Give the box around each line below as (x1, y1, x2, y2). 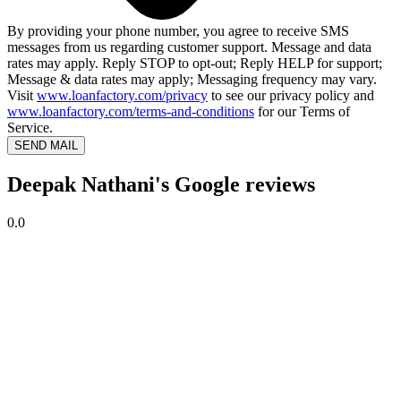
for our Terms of (254, 104, 350, 120)
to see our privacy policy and (208, 88, 374, 104)
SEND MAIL (14, 139, 78, 153)
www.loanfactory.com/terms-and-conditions (7, 104, 254, 120)
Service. (7, 120, 53, 136)
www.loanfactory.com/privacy (37, 88, 208, 104)
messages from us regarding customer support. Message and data (7, 39, 371, 55)
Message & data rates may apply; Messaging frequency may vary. (7, 72, 377, 88)
